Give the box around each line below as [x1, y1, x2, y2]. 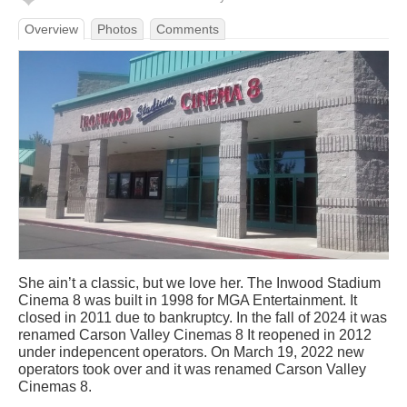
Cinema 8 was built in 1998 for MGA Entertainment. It [18, 292, 357, 308]
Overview [25, 22, 78, 36]
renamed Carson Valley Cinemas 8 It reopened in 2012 [18, 326, 372, 342]
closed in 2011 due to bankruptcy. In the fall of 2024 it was [18, 309, 387, 325]
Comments [156, 22, 219, 36]
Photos [97, 22, 137, 36]
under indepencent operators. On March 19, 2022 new [18, 343, 364, 360]
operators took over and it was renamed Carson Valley [18, 361, 366, 377]
